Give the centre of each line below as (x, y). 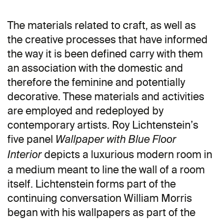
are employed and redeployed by (85, 111)
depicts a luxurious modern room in (127, 155)
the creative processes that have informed (108, 40)
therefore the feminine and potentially (96, 82)
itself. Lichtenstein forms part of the (92, 184)
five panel (31, 139)
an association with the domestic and (95, 68)
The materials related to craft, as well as (102, 26)
